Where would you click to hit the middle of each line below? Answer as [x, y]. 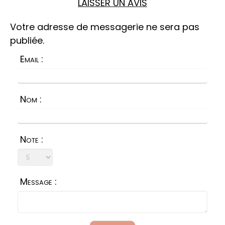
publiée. [27, 41]
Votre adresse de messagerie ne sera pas [105, 27]
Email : [32, 59]
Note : [32, 140]
